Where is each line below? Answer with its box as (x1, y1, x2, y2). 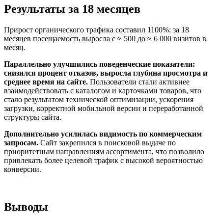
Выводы (4, 200, 48, 213)
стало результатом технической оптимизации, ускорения (4, 95, 193, 104)
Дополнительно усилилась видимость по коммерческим (4, 129, 202, 138)
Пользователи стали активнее (90, 77, 190, 86)
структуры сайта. (4, 112, 61, 121)
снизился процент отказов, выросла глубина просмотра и (4, 68, 207, 77)
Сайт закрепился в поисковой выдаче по (38, 138, 176, 147)
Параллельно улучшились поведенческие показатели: (4, 59, 195, 68)
